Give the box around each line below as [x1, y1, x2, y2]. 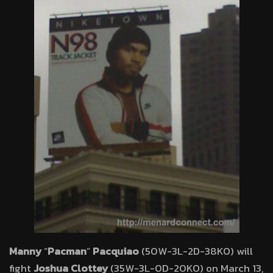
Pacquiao [93, 243, 139, 259]
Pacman [48, 243, 87, 259]
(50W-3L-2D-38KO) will [139, 243, 253, 259]
